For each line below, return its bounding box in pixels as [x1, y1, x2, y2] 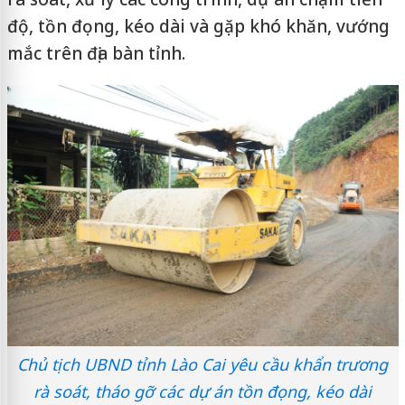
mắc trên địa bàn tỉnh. [6, 42, 185, 65]
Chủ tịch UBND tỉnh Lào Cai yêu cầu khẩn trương [17, 353, 388, 375]
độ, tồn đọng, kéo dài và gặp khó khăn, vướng [6, 14, 390, 38]
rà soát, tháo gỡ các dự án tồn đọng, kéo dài [33, 380, 372, 402]
